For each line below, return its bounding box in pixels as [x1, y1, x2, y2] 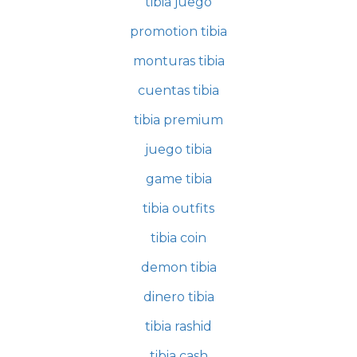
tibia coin [151, 229, 206, 245]
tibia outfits [143, 200, 214, 216]
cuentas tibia [138, 82, 219, 98]
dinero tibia [143, 288, 214, 304]
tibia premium [134, 112, 223, 127]
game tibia [145, 171, 212, 186]
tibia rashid [145, 318, 212, 334]
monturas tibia [132, 53, 225, 69]
